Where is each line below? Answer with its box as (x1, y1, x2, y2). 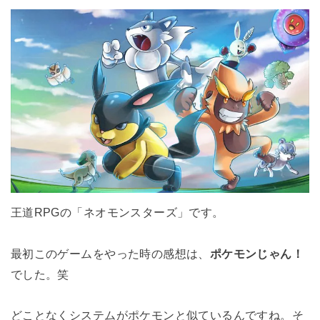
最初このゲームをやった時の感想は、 (10, 246, 210, 260)
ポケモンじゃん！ (209, 246, 304, 260)
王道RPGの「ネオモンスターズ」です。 (10, 205, 224, 219)
